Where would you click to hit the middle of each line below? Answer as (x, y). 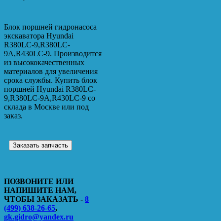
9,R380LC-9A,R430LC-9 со (50, 98)
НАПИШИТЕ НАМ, (40, 190)
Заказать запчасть (40, 145)
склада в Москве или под (46, 107)
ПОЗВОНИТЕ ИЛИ (39, 181)
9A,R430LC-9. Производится (53, 53)
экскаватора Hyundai (39, 36)
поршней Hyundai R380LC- (50, 89)
